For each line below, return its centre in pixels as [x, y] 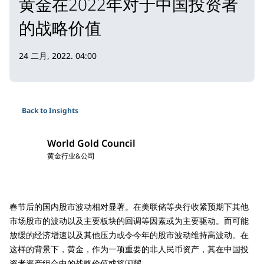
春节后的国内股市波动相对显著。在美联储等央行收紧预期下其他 [129, 206]
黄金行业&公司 [71, 156]
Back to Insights [50, 110]
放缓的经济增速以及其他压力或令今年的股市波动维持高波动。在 [129, 235]
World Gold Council [91, 143]
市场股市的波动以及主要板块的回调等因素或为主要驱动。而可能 [129, 220]
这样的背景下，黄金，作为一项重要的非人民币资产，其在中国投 [129, 249]
